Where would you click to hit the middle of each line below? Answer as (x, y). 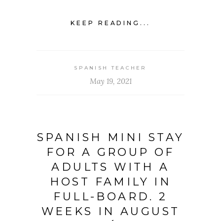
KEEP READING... (110, 23)
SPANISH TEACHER (110, 68)
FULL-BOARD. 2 (110, 197)
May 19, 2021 (110, 81)
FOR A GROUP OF (110, 152)
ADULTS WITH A (110, 167)
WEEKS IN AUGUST (110, 212)
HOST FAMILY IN (110, 182)
